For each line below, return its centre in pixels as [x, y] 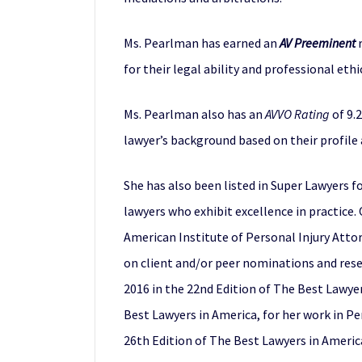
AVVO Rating [297, 114]
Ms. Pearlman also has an [194, 114]
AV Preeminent [318, 42]
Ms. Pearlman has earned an [202, 42]
